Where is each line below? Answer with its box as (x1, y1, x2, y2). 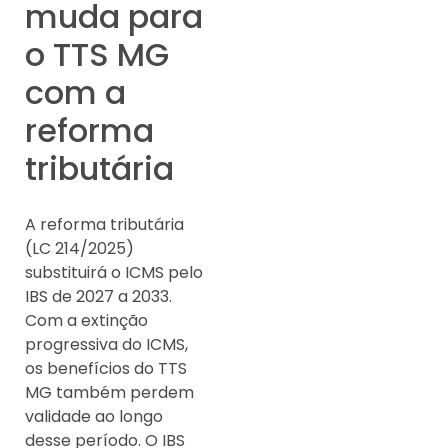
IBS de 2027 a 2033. (25, 285, 172, 308)
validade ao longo (25, 405, 163, 428)
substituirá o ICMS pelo (25, 261, 203, 284)
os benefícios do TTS (25, 357, 187, 380)
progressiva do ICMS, (25, 333, 188, 356)
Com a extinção (25, 309, 148, 332)
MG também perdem (25, 381, 194, 404)
